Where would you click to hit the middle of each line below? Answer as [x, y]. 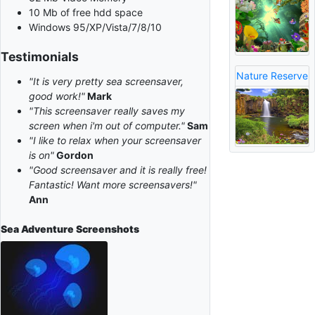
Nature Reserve [272, 76]
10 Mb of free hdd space [86, 12]
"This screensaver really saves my [107, 110]
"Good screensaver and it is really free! [118, 169]
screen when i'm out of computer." [107, 125]
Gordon [74, 155]
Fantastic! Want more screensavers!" [113, 184]
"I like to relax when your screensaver [115, 140]
